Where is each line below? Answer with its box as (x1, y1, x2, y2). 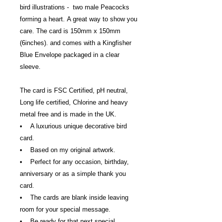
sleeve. (20, 63, 41, 71)
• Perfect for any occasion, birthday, (20, 158, 129, 166)
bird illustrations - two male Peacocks (20, 3, 129, 11)
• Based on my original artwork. (20, 146, 117, 154)
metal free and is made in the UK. (20, 111, 116, 118)
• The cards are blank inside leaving (20, 194, 128, 202)
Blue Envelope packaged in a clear (20, 51, 119, 59)
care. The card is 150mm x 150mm (20, 27, 120, 35)
